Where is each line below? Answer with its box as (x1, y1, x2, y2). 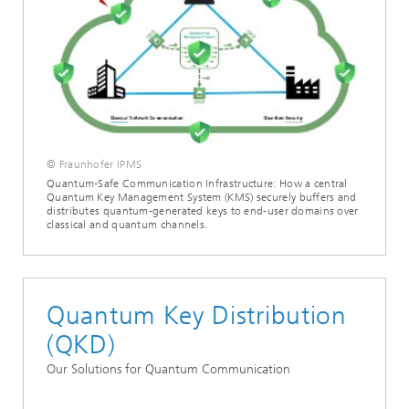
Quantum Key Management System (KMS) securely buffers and (47, 191, 357, 204)
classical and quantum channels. (47, 218, 208, 232)
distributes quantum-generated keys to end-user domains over (47, 204, 359, 218)
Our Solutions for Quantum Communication (47, 362, 290, 378)
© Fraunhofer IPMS (47, 158, 142, 172)
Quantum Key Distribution (47, 300, 347, 331)
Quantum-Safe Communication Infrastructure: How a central (47, 177, 348, 191)
